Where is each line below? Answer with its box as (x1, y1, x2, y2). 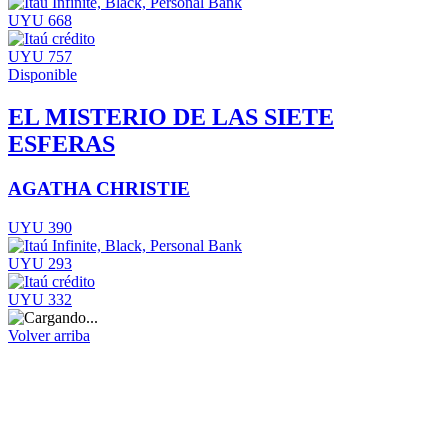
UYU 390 (8, 218, 72, 236)
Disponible (8, 66, 77, 84)
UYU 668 (8, 12, 72, 30)
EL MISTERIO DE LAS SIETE (8, 104, 334, 131)
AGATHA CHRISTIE (8, 178, 190, 200)
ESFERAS (8, 131, 115, 158)
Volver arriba (8, 326, 90, 344)
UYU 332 (8, 290, 72, 308)
